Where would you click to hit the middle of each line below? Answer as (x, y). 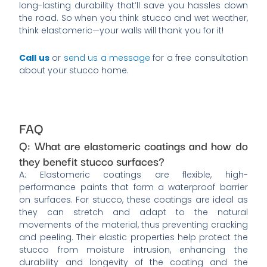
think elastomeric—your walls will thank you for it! (122, 31)
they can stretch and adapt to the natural (133, 212)
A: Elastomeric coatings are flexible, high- (133, 174)
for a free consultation (199, 58)
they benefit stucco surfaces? (92, 160)
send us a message (107, 58)
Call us (34, 58)
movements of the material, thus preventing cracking (133, 224)
